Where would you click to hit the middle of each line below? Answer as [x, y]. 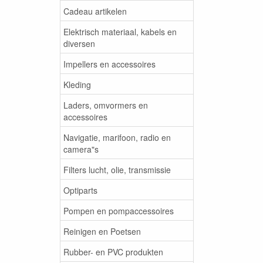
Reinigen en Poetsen [102, 231]
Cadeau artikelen [95, 11]
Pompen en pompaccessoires [119, 210]
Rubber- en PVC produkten [113, 252]
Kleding [77, 84]
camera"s [81, 149]
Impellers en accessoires [109, 64]
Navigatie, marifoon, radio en [117, 137]
